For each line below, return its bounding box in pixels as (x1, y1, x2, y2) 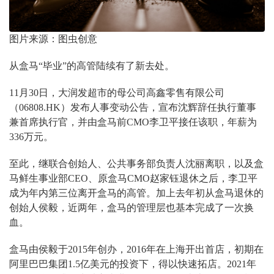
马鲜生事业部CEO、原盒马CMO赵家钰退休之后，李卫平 (9, 173, 257, 184)
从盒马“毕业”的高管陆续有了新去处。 (9, 61, 174, 72)
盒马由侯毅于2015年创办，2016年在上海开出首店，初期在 (9, 244, 264, 255)
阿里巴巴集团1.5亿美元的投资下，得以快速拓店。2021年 (9, 259, 256, 270)
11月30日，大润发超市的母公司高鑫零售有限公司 (9, 87, 224, 98)
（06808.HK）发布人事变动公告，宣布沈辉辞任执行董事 (9, 102, 256, 113)
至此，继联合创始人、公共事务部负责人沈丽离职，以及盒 (9, 158, 264, 169)
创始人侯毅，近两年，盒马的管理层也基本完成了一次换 (9, 202, 254, 213)
